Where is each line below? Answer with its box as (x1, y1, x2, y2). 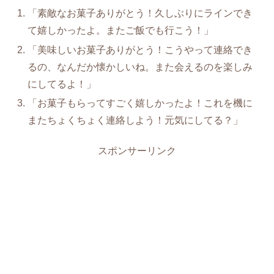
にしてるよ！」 (28, 78, 97, 89)
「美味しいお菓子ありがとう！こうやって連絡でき (28, 44, 253, 55)
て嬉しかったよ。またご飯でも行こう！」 (28, 25, 214, 36)
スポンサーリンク (98, 146, 176, 157)
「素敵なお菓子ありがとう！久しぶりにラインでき (28, 8, 253, 19)
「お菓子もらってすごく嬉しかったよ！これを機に (28, 97, 253, 108)
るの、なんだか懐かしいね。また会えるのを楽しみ (28, 61, 253, 72)
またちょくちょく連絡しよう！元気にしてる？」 (28, 114, 243, 125)
